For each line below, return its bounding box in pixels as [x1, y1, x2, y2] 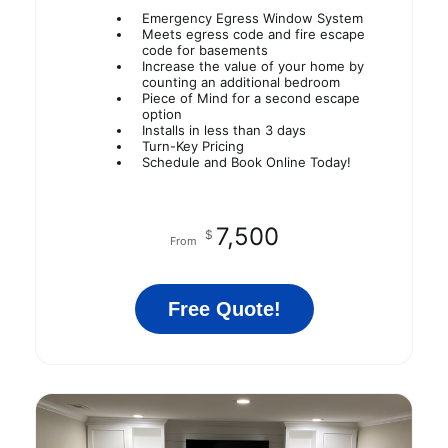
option [141, 106, 182, 123]
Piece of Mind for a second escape [141, 90, 360, 107]
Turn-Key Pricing [141, 138, 244, 155]
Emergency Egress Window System [141, 10, 363, 27]
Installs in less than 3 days [141, 122, 306, 139]
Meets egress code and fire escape [141, 26, 365, 43]
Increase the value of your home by [141, 58, 364, 75]
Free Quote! [167, 298, 281, 321]
